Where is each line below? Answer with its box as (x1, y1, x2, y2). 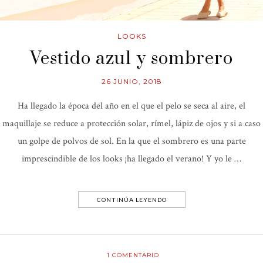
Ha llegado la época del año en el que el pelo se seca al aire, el (18, 99, 245, 112)
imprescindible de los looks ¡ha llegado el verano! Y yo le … (22, 152, 241, 165)
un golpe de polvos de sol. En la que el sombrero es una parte (17, 134, 246, 147)
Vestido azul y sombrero (30, 47, 233, 70)
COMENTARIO (110, 251, 159, 259)
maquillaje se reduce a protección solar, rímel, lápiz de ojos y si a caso (2, 117, 261, 130)
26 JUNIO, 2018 (101, 76, 162, 86)
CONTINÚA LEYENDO (96, 195, 167, 203)
